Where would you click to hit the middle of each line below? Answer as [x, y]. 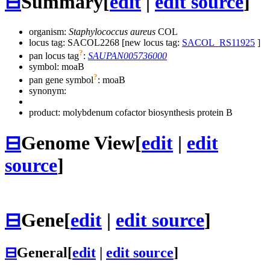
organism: [49, 31]
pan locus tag [54, 56]
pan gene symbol [61, 80]
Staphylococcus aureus [112, 31]
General [42, 253]
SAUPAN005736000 [127, 56]
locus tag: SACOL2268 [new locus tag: [105, 42]
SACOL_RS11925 [218, 42]
